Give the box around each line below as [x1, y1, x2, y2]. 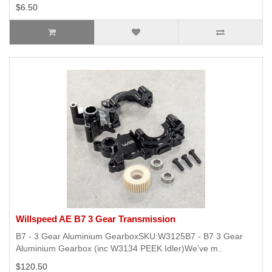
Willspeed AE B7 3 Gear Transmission [16, 214, 175, 225]
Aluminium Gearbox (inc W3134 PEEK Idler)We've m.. [16, 243, 223, 254]
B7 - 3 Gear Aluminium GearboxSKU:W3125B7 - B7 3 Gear [16, 231, 243, 242]
